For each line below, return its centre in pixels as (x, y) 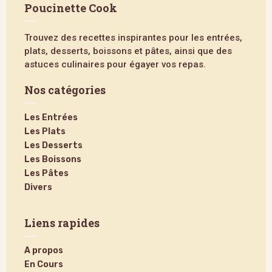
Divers (38, 188)
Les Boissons (53, 160)
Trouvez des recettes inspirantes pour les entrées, (133, 38)
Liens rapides (62, 223)
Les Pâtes (46, 174)
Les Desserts (53, 146)
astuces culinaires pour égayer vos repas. (115, 65)
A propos (44, 251)
